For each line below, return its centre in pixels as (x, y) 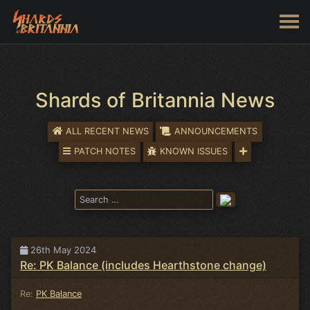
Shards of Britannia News (155, 100)
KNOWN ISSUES (194, 152)
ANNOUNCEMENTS (216, 131)
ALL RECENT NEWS (107, 131)
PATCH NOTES (105, 152)
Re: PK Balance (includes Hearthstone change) (143, 265)
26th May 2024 (62, 249)
